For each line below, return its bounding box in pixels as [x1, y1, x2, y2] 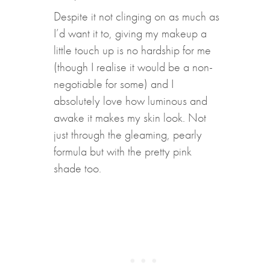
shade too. [53, 160, 104, 176]
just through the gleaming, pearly [53, 126, 202, 142]
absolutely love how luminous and [53, 92, 207, 108]
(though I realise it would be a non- [53, 58, 213, 75]
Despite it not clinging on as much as [53, 8, 219, 24]
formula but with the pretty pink [53, 143, 192, 159]
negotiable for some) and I [53, 75, 174, 92]
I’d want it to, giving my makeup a [53, 25, 207, 41]
